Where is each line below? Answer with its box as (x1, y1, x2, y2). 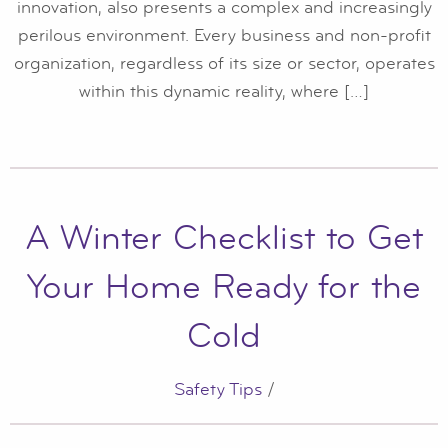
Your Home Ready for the (27, 265, 421, 310)
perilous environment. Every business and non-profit (17, 24, 431, 46)
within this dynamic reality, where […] (79, 80, 369, 102)
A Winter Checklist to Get (25, 216, 423, 261)
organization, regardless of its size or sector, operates (13, 52, 435, 74)
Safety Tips (173, 379, 262, 401)
